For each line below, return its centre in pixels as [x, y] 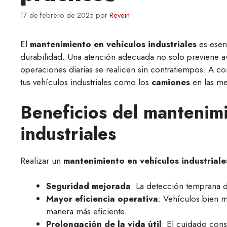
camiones [172, 82]
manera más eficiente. [86, 212]
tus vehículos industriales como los [86, 82]
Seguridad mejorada [88, 186]
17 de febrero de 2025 [57, 15]
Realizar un [42, 160]
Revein [120, 15]
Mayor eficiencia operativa [102, 199]
